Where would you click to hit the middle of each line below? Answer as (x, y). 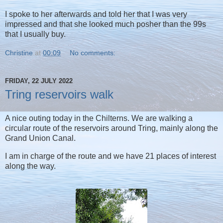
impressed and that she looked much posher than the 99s (106, 24)
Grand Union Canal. (40, 138)
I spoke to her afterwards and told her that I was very (96, 14)
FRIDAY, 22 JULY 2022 (39, 81)
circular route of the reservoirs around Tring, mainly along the (111, 128)
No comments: (93, 53)
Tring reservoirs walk (59, 95)
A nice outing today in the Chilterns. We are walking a (99, 118)
